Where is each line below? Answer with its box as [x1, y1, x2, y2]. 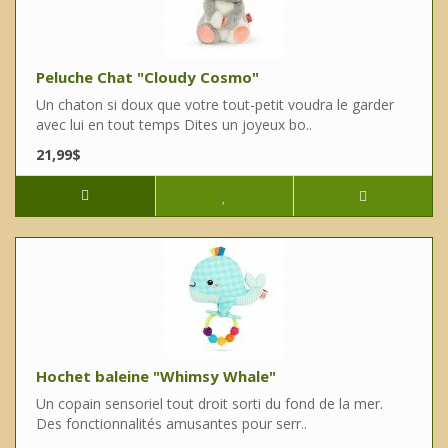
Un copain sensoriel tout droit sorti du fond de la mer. [36, 394, 383, 414]
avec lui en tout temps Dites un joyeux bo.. [36, 115, 312, 135]
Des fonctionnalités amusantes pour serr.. [36, 414, 307, 434]
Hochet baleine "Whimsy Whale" [36, 366, 276, 387]
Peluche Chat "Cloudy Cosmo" [36, 67, 259, 88]
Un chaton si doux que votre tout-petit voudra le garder [36, 95, 394, 115]
